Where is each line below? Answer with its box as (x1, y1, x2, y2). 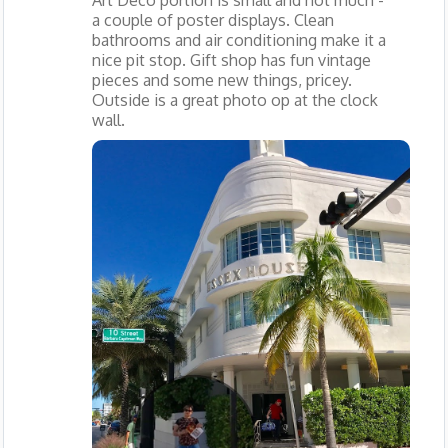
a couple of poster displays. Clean (91, 10, 334, 31)
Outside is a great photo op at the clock (91, 90, 378, 111)
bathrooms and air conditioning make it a (91, 30, 386, 51)
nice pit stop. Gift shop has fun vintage (91, 50, 371, 71)
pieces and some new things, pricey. (91, 70, 352, 91)
